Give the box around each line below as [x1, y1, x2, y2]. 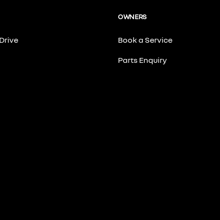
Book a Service [118, 35, 172, 45]
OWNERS [118, 12, 147, 21]
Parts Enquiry [118, 55, 167, 65]
